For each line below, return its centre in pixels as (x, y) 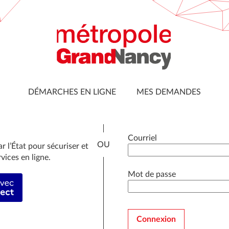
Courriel (142, 138)
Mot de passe (152, 174)
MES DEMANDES (169, 92)
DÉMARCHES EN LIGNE (72, 92)
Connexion (156, 219)
